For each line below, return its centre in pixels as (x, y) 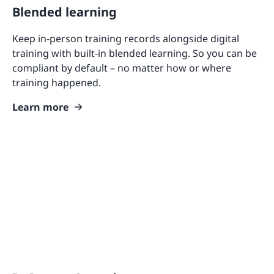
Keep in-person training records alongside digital (126, 39)
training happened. (57, 83)
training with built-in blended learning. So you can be (135, 54)
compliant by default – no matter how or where (122, 68)
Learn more (40, 107)
